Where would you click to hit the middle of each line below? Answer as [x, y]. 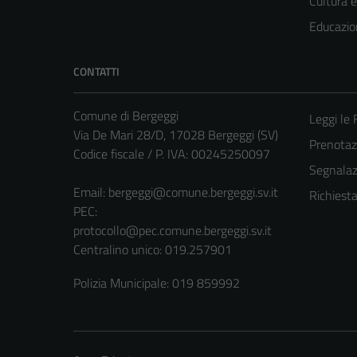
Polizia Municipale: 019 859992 [157, 283]
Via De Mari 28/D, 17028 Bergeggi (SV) [176, 135]
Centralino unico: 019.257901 [153, 250]
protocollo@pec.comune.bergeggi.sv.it [173, 231]
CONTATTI [96, 72]
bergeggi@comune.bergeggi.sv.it [193, 192]
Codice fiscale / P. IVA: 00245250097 [172, 154]
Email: [91, 192]
